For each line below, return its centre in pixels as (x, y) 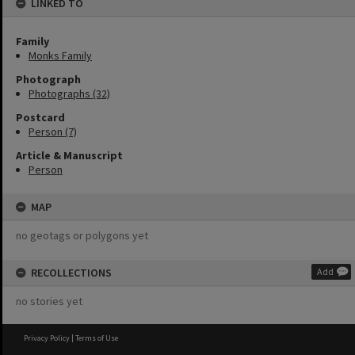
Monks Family (60, 55)
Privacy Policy (47, 338)
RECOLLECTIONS (71, 273)
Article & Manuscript (69, 155)
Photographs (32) (69, 94)
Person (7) (53, 132)
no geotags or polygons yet (82, 235)
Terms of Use (97, 338)
